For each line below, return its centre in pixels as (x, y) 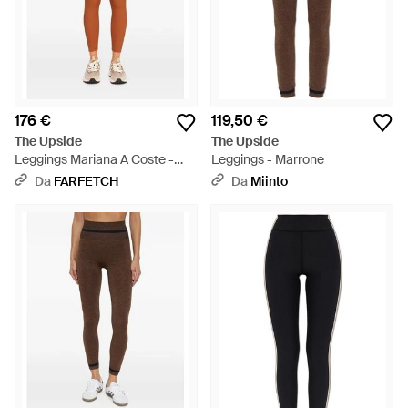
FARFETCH (86, 181)
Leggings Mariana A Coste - (94, 159)
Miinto (269, 181)
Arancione (44, 178)
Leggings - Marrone (268, 159)
